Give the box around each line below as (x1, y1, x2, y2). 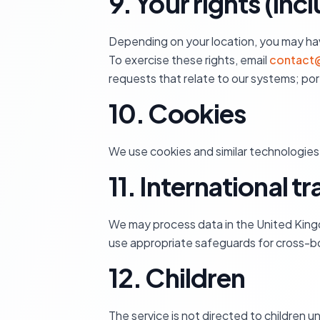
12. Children (109, 261, 246, 294)
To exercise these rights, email (109, 52, 269, 67)
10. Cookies (109, 97, 246, 129)
